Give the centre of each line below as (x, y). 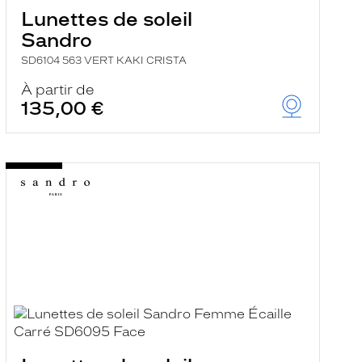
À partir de (57, 90)
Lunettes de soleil (106, 19)
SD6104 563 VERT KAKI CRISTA (103, 61)
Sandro (56, 40)
